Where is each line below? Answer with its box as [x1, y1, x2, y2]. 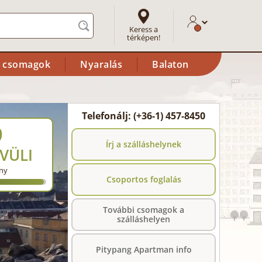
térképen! [127, 32, 161, 43]
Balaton [152, 58, 189, 71]
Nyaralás [80, 58, 122, 71]
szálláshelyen [117, 213, 170, 225]
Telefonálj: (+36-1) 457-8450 [82, 109, 205, 122]
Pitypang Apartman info [95, 244, 192, 255]
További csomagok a [103, 204, 184, 215]
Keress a [129, 23, 158, 35]
